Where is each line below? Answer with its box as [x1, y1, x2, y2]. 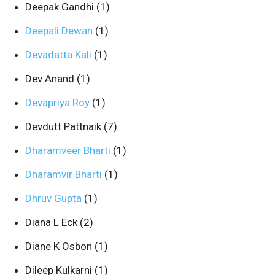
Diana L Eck [25, 216, 80, 228]
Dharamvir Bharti [25, 168, 104, 180]
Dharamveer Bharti [25, 144, 113, 157]
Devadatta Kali [25, 48, 94, 61]
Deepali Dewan [25, 25, 95, 37]
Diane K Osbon [25, 240, 95, 252]
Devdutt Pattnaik [25, 120, 104, 133]
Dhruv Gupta [25, 192, 84, 204]
